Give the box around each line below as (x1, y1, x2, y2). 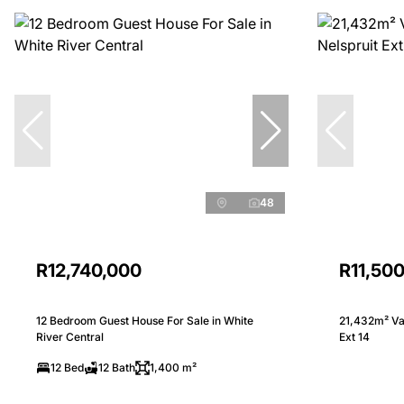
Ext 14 (339, 330, 370, 344)
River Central (36, 330, 104, 344)
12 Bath (98, 361, 135, 375)
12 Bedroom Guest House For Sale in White (36, 314, 253, 328)
